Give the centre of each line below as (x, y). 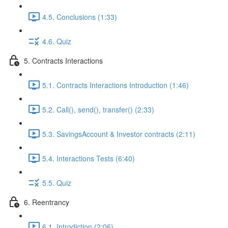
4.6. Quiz (57, 41)
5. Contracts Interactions (63, 60)
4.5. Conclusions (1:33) (80, 17)
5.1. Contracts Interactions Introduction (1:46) (116, 85)
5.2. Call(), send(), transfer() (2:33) (98, 109)
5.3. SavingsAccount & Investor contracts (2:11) (119, 134)
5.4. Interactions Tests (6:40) (89, 158)
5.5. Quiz (57, 182)
